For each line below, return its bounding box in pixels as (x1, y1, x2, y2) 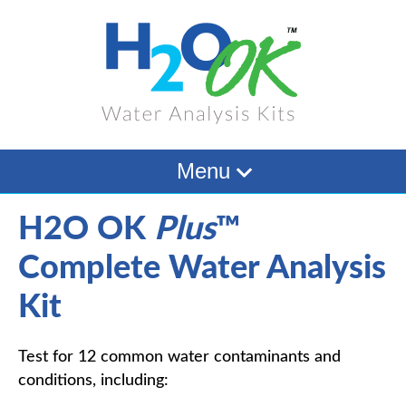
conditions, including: (18, 372, 169, 389)
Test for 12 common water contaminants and (18, 349, 341, 365)
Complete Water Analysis (18, 252, 386, 285)
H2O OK (18, 213, 154, 246)
